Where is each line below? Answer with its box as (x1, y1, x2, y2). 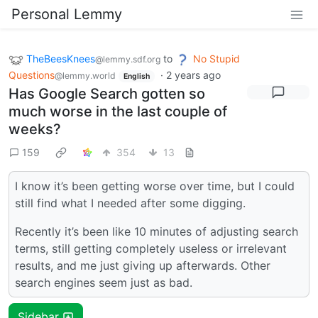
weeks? (9, 121, 61, 138)
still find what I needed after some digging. (15, 196, 246, 211)
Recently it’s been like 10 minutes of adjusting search (15, 224, 298, 239)
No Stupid (193, 53, 240, 65)
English (123, 71, 150, 81)
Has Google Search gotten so (9, 85, 205, 103)
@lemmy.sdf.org (95, 54, 160, 65)
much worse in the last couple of (9, 103, 227, 121)
